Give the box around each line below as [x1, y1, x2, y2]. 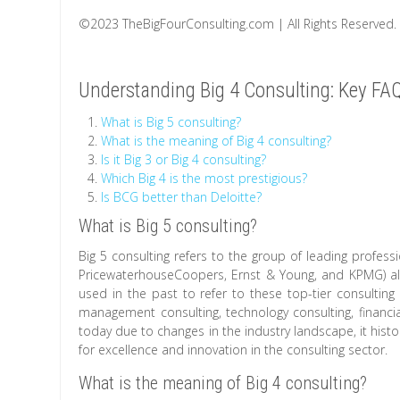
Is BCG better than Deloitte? [101, 188, 262, 205]
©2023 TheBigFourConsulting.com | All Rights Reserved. [79, 15, 397, 32]
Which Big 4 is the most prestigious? [101, 170, 308, 187]
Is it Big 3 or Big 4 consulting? [101, 151, 267, 168]
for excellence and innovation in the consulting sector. [79, 341, 388, 358]
